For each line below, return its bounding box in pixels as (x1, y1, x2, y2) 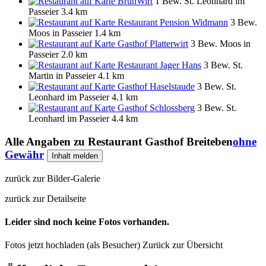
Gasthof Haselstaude (118, 81, 195, 92)
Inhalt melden (52, 151, 98, 161)
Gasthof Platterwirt (118, 39, 188, 49)
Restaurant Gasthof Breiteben (88, 135, 233, 148)
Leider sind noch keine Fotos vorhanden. (5, 217, 169, 227)
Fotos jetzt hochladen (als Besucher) (5, 240, 142, 251)
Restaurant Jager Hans (118, 60, 201, 71)
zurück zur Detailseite (5, 193, 86, 204)
